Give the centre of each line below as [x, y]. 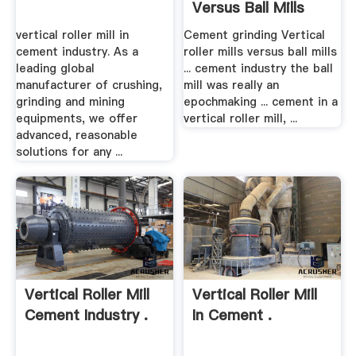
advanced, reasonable [76, 135]
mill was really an [232, 85]
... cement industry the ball [259, 69]
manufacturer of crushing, [89, 85]
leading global [55, 69]
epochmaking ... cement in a [261, 102]
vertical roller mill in [72, 35]
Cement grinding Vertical [255, 35]
